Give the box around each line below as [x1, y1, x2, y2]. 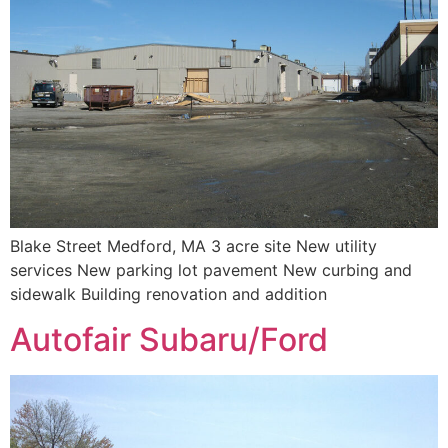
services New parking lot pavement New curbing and [10, 260, 412, 281]
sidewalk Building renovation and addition [10, 284, 327, 305]
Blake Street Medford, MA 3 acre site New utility [10, 236, 377, 257]
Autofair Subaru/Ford [10, 319, 328, 359]
